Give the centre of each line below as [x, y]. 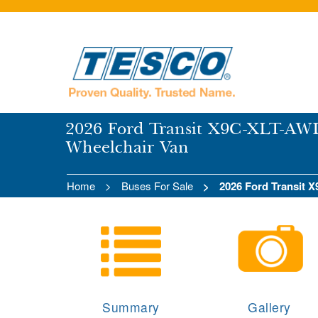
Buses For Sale [157, 185]
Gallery [269, 307]
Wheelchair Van [127, 147]
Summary [131, 307]
